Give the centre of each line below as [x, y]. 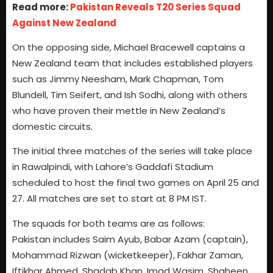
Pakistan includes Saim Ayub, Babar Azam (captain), [130, 239]
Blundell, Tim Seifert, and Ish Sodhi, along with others [130, 95]
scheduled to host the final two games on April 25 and [136, 183]
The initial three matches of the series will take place [132, 151]
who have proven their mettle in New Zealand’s [119, 111]
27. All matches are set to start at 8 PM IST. [109, 199]
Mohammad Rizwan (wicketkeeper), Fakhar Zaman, [128, 255]
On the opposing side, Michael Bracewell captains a [129, 47]
